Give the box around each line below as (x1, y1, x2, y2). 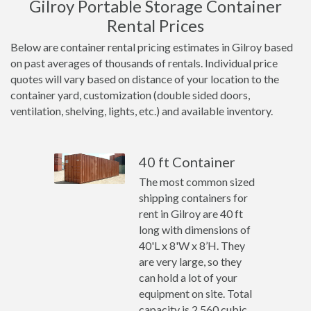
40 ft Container (139, 153, 236, 170)
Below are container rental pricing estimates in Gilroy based (10, 40, 293, 53)
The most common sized (139, 175, 255, 188)
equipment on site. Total (139, 287, 253, 300)
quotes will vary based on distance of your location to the (10, 72, 279, 85)
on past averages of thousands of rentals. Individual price (10, 56, 278, 69)
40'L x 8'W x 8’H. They (139, 239, 246, 252)
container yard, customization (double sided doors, (10, 88, 250, 101)
